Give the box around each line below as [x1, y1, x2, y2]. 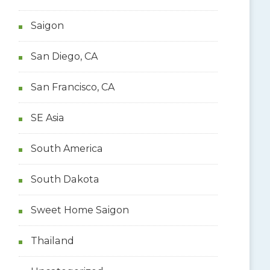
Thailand [30, 234, 74, 246]
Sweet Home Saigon [30, 204, 129, 216]
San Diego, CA [30, 50, 98, 62]
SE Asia [30, 111, 64, 124]
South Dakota [30, 173, 99, 185]
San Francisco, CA [30, 81, 115, 93]
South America [30, 142, 103, 154]
